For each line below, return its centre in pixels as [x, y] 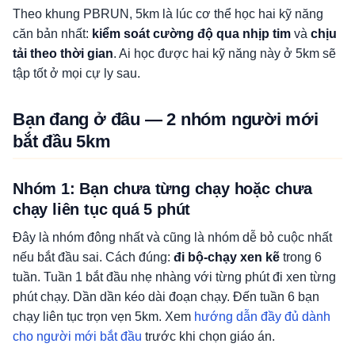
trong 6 [301, 257]
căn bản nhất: [52, 34]
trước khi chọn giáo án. [208, 336]
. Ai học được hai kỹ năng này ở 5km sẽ [225, 53]
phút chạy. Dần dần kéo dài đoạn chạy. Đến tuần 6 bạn [166, 297]
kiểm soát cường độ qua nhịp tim [191, 34]
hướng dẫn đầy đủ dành [262, 317]
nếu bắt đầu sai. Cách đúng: [93, 257]
